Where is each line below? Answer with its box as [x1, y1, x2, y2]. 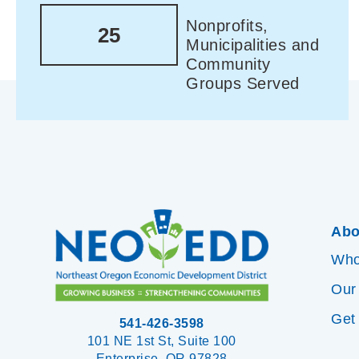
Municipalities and [186, 36, 320, 54]
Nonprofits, [186, 17, 268, 35]
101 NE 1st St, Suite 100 [87, 334, 236, 349]
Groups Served [186, 75, 300, 93]
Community [186, 55, 271, 74]
